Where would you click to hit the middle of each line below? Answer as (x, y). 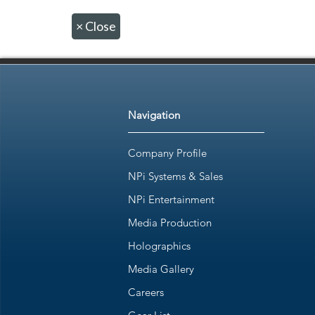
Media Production (170, 223)
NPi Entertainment (171, 200)
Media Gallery (161, 269)
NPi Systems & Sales (175, 176)
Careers (146, 292)
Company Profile (167, 153)
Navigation (154, 115)
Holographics (159, 246)
